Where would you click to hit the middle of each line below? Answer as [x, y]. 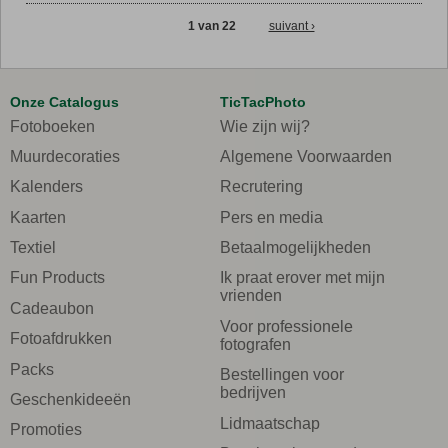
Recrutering [261, 187]
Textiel [33, 248]
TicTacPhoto [263, 102]
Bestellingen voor [282, 375]
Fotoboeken [52, 126]
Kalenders [46, 187]
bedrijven [253, 393]
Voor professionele [286, 326]
